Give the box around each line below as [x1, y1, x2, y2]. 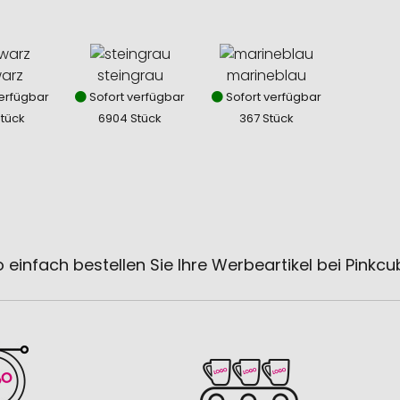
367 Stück [239, 110, 295, 128]
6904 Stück [98, 110, 162, 128]
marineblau [227, 65, 307, 87]
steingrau [96, 65, 163, 87]
